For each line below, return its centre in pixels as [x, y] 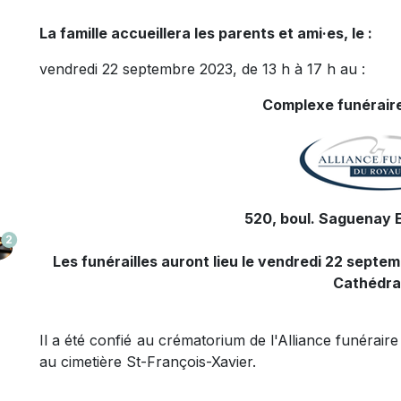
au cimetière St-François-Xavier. [148, 362]
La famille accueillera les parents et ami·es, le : [206, 33]
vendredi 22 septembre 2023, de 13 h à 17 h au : [202, 69]
